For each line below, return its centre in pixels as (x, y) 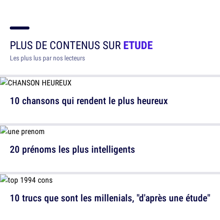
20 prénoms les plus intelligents (72, 149)
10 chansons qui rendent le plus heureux (89, 100)
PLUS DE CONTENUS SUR (67, 45)
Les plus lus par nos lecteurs (47, 58)
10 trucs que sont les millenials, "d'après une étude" (110, 198)
